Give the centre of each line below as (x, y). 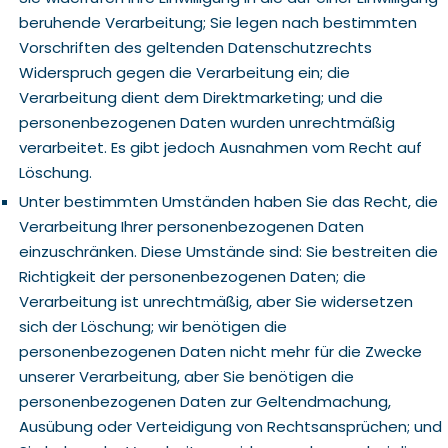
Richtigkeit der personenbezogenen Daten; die (192, 276)
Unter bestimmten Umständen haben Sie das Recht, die (228, 201)
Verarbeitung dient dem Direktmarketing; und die (200, 97)
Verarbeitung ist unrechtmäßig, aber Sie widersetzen (215, 301)
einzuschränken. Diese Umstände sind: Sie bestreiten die (228, 251)
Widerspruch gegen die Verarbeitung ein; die (184, 72)
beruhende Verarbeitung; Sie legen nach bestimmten (217, 22)
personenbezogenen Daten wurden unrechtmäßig (206, 122)
